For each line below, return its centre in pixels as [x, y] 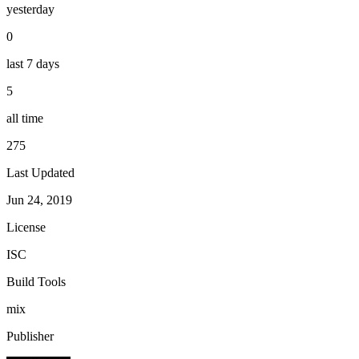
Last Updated [40, 172]
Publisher [30, 336]
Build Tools [36, 281]
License [26, 227]
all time [25, 118]
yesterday [30, 9]
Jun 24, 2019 [39, 200]
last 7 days [33, 63]
